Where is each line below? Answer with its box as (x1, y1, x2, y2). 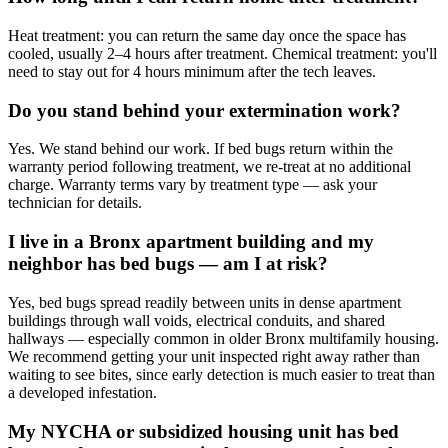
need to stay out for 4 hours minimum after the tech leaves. (8, 62, 376, 80)
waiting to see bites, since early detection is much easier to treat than (8, 365, 435, 383)
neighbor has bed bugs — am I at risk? (8, 253, 328, 275)
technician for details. (8, 194, 142, 212)
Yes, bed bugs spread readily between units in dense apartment (8, 293, 401, 311)
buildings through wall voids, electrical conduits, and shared (8, 311, 385, 329)
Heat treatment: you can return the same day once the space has (8, 26, 406, 44)
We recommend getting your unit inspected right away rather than (8, 347, 420, 365)
